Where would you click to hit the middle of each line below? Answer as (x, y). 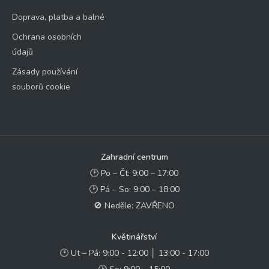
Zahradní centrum (134, 157)
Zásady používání (45, 72)
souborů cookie (41, 87)
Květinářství (134, 237)
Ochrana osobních (47, 37)
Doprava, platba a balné (58, 17)
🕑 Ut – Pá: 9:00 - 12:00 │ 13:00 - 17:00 (134, 253)
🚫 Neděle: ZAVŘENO (134, 206)
